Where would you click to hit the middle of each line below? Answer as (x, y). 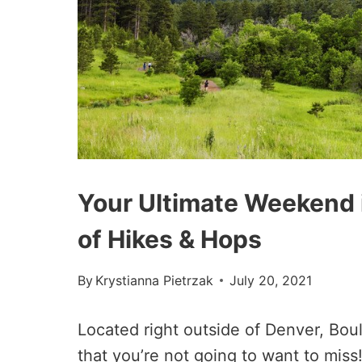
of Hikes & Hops (170, 239)
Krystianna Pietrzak (155, 280)
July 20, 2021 (271, 280)
